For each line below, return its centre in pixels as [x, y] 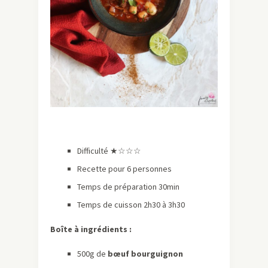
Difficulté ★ [98, 151]
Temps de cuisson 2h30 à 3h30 [131, 205]
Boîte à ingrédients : [91, 229]
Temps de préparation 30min [128, 187]
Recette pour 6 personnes [124, 169]
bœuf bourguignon [145, 254]
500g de [92, 254]
